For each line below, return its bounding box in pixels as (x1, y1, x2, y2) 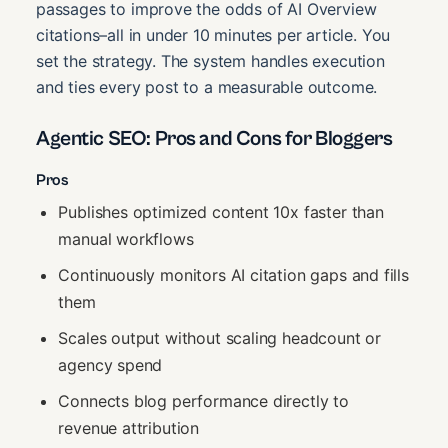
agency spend (58, 354, 163, 375)
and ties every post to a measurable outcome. (36, 76, 378, 97)
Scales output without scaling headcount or (58, 327, 381, 348)
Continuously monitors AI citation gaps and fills (58, 264, 409, 285)
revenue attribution (58, 417, 200, 438)
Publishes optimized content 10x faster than (58, 202, 384, 223)
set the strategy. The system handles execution (36, 50, 385, 71)
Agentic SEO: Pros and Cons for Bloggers (36, 127, 393, 152)
